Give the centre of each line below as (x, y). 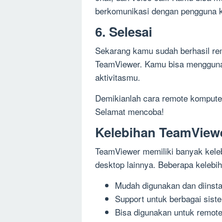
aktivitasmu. (118, 77)
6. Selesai (124, 32)
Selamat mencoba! (130, 111)
